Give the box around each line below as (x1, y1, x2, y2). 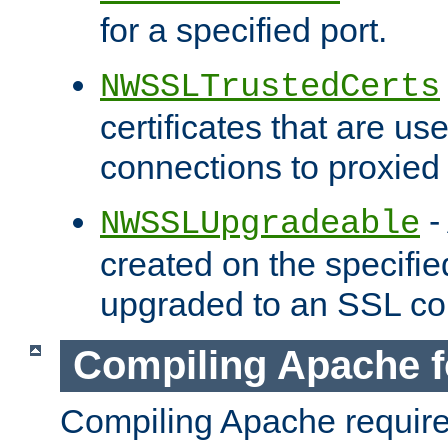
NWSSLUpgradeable (100, 205, 420, 244)
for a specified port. (100, 11, 387, 50)
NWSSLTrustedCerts (100, 68, 440, 107)
